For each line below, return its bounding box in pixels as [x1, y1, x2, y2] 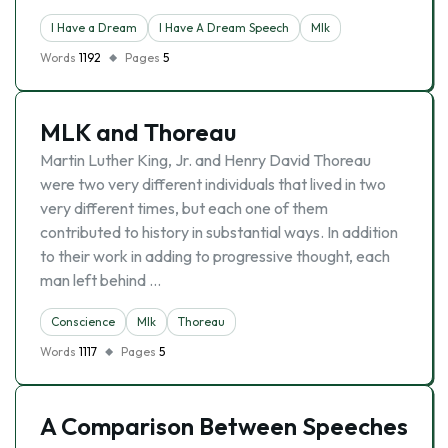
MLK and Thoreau [40, 117, 236, 147]
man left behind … [40, 270, 161, 290]
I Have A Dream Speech [159, 20, 289, 35]
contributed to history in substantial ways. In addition [40, 222, 398, 242]
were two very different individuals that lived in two [40, 174, 386, 194]
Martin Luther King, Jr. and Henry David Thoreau [40, 150, 371, 170]
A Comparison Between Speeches [40, 411, 408, 441]
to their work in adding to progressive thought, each [40, 246, 390, 266]
